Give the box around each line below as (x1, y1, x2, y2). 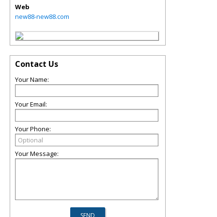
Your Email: (15, 100, 47, 108)
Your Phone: (15, 124, 51, 133)
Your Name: (15, 75, 49, 84)
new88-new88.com (15, 12, 69, 21)
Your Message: (15, 149, 59, 158)
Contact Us (15, 59, 58, 69)
